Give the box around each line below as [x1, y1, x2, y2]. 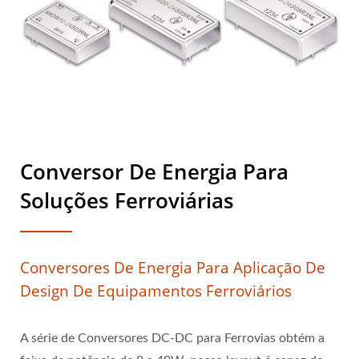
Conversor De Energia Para [20, 157, 288, 187]
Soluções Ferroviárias [20, 186, 234, 216]
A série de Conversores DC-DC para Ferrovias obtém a [20, 332, 325, 345]
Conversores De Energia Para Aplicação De [20, 257, 325, 279]
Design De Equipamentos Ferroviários [20, 280, 292, 302]
